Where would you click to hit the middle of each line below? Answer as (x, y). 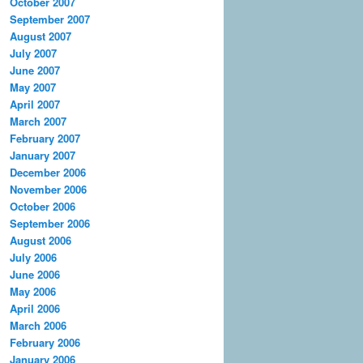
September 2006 (50, 223)
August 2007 (41, 36)
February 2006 (45, 342)
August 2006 (41, 240)
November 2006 (48, 189)
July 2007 (33, 53)
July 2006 (33, 257)
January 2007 (43, 155)
